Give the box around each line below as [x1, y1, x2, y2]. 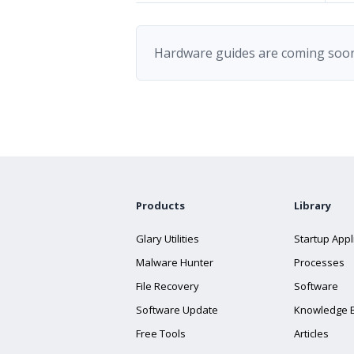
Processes [294, 255, 345, 269]
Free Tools [136, 326, 186, 341]
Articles [294, 326, 329, 341]
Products [136, 198, 185, 213]
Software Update [136, 303, 218, 317]
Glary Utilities [136, 232, 199, 246]
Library [294, 198, 331, 213]
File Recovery [136, 279, 199, 293]
